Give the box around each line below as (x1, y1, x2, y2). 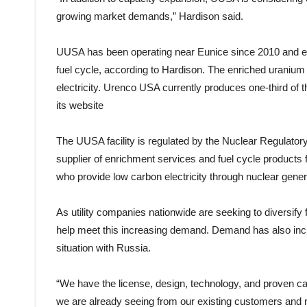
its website (56, 99, 103, 111)
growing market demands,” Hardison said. (56, 10, 243, 22)
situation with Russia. (56, 241, 151, 254)
